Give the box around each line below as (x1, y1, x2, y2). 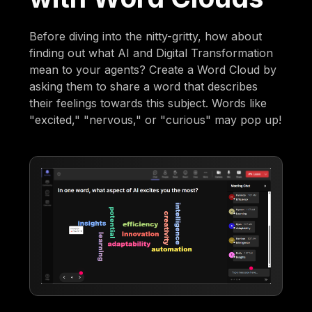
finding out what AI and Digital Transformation (29, 45, 274, 60)
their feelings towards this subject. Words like (29, 95, 267, 110)
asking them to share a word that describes (29, 79, 258, 93)
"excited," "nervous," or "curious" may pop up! (29, 112, 282, 127)
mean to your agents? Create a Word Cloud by (29, 62, 277, 77)
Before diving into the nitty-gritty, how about (29, 29, 263, 43)
